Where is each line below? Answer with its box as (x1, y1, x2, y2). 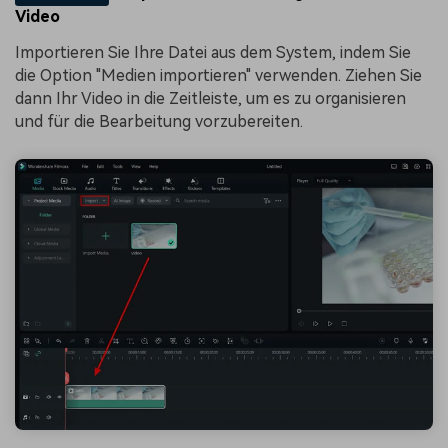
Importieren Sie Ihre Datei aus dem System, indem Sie (15, 43, 411, 63)
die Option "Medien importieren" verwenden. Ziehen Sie (15, 66, 422, 86)
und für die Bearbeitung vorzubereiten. (15, 112, 303, 132)
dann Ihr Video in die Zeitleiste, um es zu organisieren (15, 89, 406, 109)
